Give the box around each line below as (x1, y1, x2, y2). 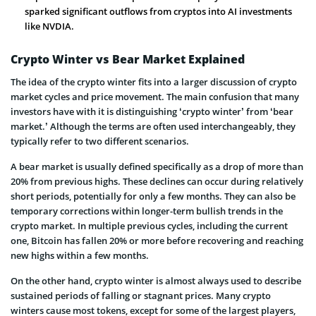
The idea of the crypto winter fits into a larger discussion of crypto (11, 75, 297, 88)
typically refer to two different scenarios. (11, 134, 189, 147)
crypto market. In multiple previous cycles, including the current (11, 219, 288, 232)
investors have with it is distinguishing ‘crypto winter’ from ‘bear (11, 104, 293, 118)
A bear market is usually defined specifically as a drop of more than (11, 159, 303, 173)
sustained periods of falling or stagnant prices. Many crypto (11, 288, 271, 302)
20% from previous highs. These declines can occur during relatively (11, 174, 303, 188)
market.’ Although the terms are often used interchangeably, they (11, 119, 296, 133)
